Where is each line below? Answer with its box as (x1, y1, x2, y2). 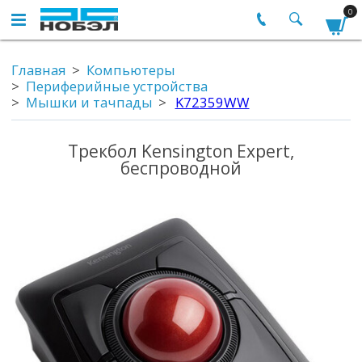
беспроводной (120, 156, 242, 179)
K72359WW (175, 93, 250, 112)
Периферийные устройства (25, 77, 208, 96)
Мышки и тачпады (25, 93, 153, 112)
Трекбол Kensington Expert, (68, 139, 294, 162)
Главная (11, 61, 66, 80)
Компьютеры (86, 61, 175, 80)
